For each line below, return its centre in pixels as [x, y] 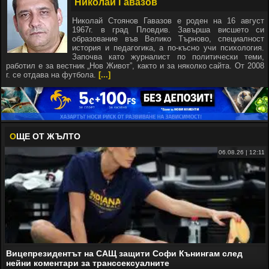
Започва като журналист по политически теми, [168, 57]
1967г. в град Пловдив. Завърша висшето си [168, 30]
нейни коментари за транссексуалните [88, 263]
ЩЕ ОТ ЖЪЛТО [48, 136]
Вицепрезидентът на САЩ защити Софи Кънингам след [124, 253]
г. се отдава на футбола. [52, 75]
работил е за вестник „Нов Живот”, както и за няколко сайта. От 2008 [135, 66]
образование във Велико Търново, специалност [168, 39]
